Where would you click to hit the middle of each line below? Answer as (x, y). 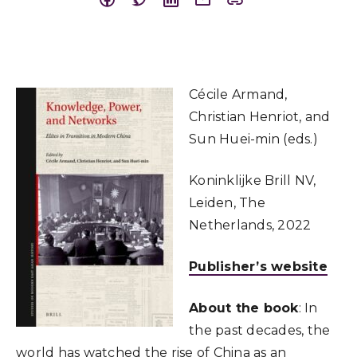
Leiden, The (227, 203)
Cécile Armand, (238, 94)
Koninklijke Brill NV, (253, 180)
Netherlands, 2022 (250, 225)
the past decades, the (260, 330)
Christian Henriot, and (260, 117)
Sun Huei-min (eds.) (253, 139)
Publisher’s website (258, 267)
